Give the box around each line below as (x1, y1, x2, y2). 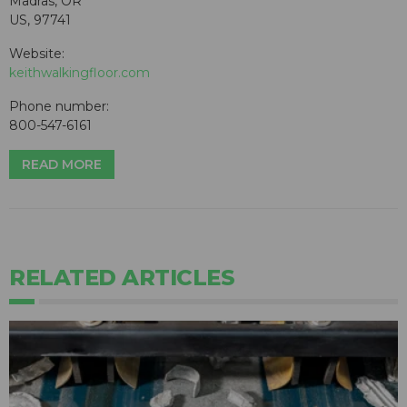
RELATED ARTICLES (9, 264, 234, 292)
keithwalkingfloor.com (9, 65, 150, 82)
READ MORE (22, 156, 102, 174)
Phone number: (9, 98, 109, 115)
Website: (9, 45, 65, 63)
